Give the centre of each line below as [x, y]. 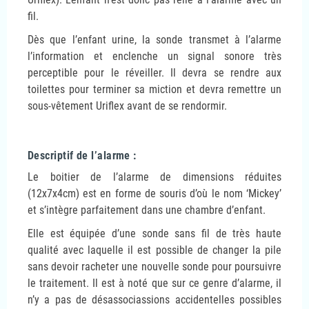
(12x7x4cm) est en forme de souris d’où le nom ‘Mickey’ [154, 193]
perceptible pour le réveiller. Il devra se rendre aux [154, 72]
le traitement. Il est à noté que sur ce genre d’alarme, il [154, 283]
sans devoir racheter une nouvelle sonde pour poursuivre [154, 266]
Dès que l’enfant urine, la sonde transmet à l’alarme [154, 39]
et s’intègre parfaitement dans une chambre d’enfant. [147, 210]
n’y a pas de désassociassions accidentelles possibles [154, 299]
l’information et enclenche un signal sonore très [154, 56]
